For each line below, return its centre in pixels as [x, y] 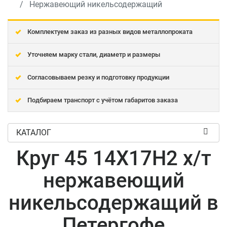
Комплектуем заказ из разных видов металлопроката [110, 32]
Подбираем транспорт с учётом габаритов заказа [103, 100]
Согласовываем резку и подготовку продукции [98, 77]
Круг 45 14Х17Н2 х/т [113, 158]
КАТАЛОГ [34, 133]
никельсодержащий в [113, 203]
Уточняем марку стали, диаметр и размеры [94, 54]
